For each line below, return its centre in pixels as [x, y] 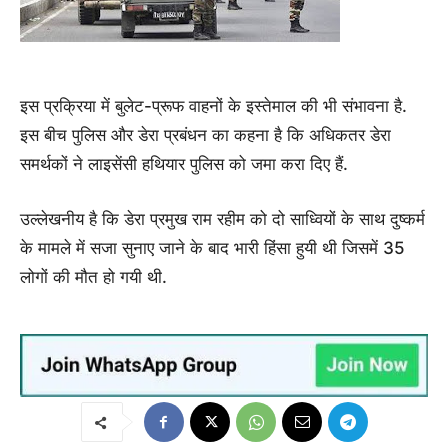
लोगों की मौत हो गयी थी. [93, 277]
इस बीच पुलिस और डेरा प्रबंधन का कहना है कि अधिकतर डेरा [205, 135]
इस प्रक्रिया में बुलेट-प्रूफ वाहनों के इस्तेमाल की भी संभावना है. [213, 106]
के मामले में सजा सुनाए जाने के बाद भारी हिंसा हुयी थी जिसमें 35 [212, 248]
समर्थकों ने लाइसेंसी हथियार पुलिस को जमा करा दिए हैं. [184, 164]
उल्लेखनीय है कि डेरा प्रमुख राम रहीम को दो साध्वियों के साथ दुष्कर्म [222, 219]
